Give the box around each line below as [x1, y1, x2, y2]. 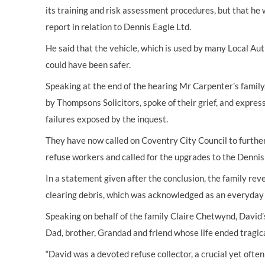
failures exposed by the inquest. [46, 114, 170, 124]
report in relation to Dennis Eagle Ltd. [46, 21, 191, 32]
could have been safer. [46, 59, 132, 70]
